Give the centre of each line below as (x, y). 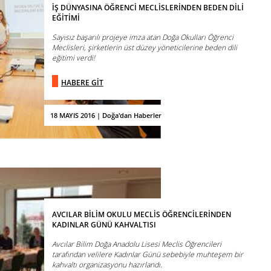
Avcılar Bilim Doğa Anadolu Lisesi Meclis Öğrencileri (136, 244)
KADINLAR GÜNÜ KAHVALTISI (104, 224)
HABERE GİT (82, 82)
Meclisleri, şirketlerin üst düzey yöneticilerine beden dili (144, 47)
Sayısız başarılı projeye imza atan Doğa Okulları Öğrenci (142, 37)
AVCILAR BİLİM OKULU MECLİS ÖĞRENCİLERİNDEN (141, 214)
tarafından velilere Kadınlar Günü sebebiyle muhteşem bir (147, 254)
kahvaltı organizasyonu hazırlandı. (107, 264)
